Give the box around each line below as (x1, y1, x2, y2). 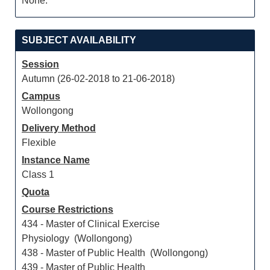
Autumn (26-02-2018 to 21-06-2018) (22, 74, 175, 84)
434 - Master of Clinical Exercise (22, 219, 160, 229)
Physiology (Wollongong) (22, 233, 132, 243)
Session (22, 59, 59, 69)
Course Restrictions (22, 204, 113, 215)
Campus (22, 91, 60, 101)
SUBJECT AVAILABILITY (22, 35, 136, 45)
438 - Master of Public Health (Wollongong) (22, 248, 208, 258)
